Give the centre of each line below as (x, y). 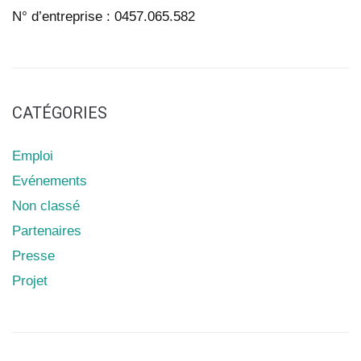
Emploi (33, 156)
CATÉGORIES (60, 112)
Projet (30, 280)
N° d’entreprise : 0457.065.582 (104, 16)
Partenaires (47, 230)
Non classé (46, 205)
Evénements (50, 180)
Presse (33, 255)
